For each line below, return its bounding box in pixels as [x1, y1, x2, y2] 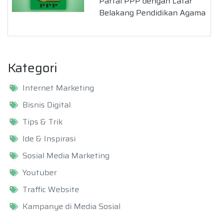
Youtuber [22, 166, 57, 179]
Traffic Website [22, 183, 79, 196]
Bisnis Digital [22, 99, 71, 111]
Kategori [7, 58, 57, 78]
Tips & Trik [22, 115, 63, 128]
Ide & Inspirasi [22, 132, 76, 145]
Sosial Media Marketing [22, 149, 110, 162]
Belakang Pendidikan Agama [99, 6, 206, 19]
